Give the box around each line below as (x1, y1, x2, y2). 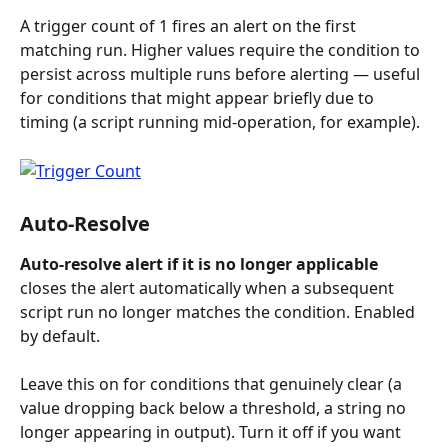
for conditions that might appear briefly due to (20, 87, 378, 110)
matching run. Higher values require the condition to (20, 39, 424, 62)
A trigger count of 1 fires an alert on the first (20, 15, 360, 38)
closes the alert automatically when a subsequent (20, 276, 398, 299)
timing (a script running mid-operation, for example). (20, 111, 420, 134)
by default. (20, 324, 100, 347)
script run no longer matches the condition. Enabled (20, 300, 419, 323)
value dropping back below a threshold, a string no (20, 397, 410, 420)
